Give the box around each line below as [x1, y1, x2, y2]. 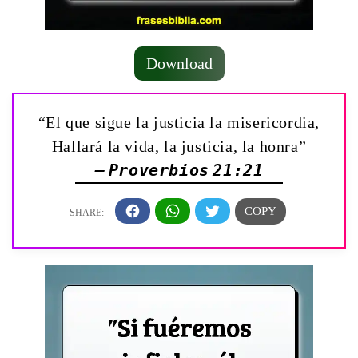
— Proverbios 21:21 [94, 160, 264, 180]
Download [145, 54, 213, 72]
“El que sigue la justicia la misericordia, [38, 113, 320, 131]
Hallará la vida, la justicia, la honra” [51, 137, 307, 155]
